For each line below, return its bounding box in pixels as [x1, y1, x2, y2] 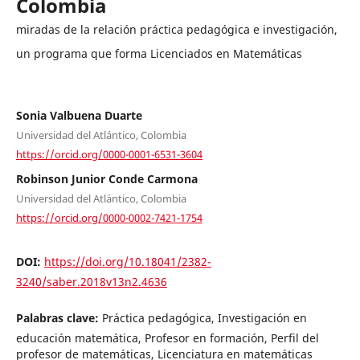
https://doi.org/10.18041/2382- [43, 253, 211, 269]
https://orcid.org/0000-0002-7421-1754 [15, 210, 202, 225]
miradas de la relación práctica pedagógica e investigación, [15, 21, 337, 37]
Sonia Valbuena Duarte [15, 107, 142, 123]
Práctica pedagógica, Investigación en [101, 310, 307, 325]
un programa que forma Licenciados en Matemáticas [15, 45, 302, 61]
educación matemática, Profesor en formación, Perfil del [15, 330, 319, 346]
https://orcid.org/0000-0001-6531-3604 [15, 146, 202, 162]
